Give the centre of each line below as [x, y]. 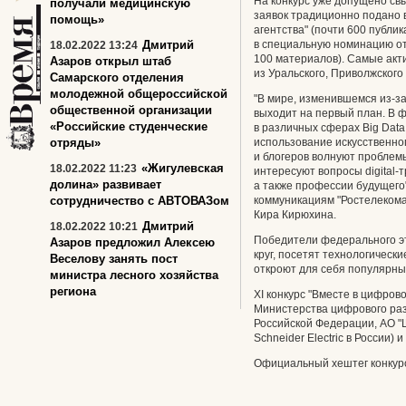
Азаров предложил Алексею [132, 242]
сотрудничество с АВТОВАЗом [140, 201]
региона [73, 291]
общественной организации [131, 110]
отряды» [75, 143]
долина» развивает [106, 184]
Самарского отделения [117, 77]
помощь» [77, 19]
